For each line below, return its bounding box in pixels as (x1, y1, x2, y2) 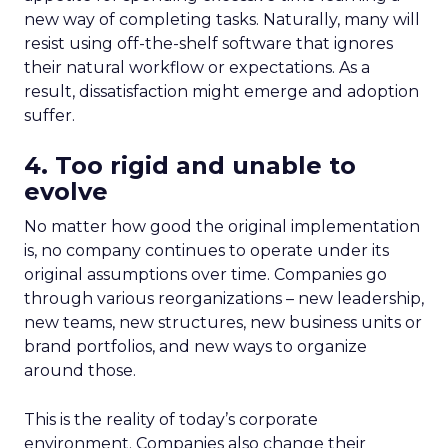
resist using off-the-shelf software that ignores (24, 34, 393, 53)
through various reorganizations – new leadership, (24, 289, 424, 308)
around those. (24, 361, 136, 380)
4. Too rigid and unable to (24, 151, 356, 180)
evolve (24, 177, 108, 206)
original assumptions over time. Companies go (24, 265, 387, 284)
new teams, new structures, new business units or (24, 313, 422, 332)
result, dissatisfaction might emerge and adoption (24, 82, 419, 101)
